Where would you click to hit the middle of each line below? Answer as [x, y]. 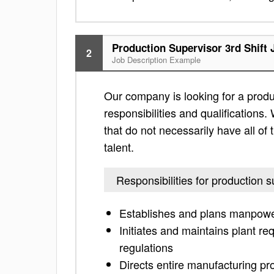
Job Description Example [156, 60]
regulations [146, 247]
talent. [119, 147]
